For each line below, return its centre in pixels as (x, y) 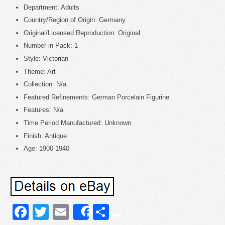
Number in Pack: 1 (51, 46)
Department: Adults (51, 7)
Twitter (73, 212)
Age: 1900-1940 (46, 149)
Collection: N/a (45, 84)
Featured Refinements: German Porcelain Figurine (96, 97)
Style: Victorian (46, 59)
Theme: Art (40, 71)
